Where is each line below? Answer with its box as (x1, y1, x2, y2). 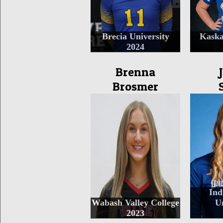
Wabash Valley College (92, 198, 179, 208)
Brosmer (112, 79, 158, 94)
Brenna (115, 65, 155, 79)
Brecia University (102, 31, 169, 41)
